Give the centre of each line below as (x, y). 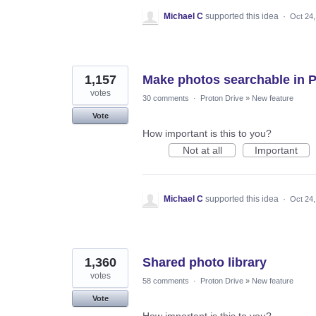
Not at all (202, 150)
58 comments (166, 280)
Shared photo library (205, 262)
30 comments (166, 98)
